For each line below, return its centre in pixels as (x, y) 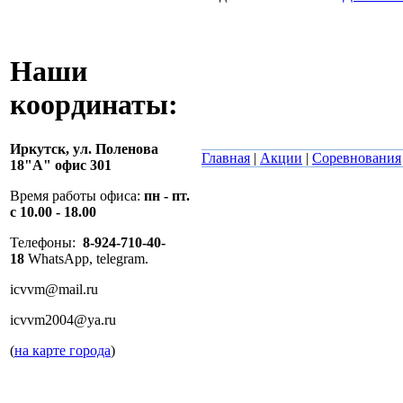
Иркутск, (40, 148)
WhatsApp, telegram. (90, 258)
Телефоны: (46, 242)
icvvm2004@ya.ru (63, 319)
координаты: (94, 105)
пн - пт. (167, 195)
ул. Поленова (116, 148)
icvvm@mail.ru (54, 289)
